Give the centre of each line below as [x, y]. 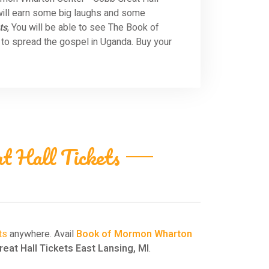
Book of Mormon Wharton [134, 234]
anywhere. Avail [41, 234]
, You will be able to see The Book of [83, 28]
